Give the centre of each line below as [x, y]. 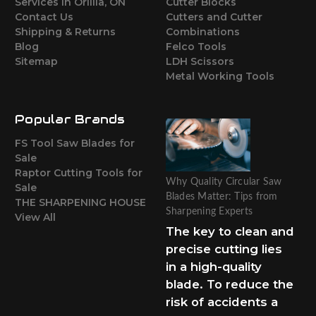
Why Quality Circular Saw [224, 182]
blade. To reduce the [229, 285]
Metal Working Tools [220, 77]
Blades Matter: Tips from [221, 197]
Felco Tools [196, 47]
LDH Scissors [200, 62]
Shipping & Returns [65, 32]
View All [35, 218]
